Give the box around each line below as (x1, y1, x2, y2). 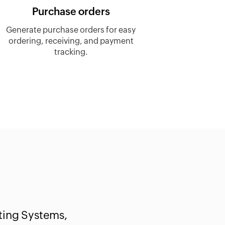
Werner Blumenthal (125, 210, 222, 221)
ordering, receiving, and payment (8, 37, 134, 45)
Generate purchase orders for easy (6, 26, 136, 34)
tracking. (54, 48, 88, 56)
